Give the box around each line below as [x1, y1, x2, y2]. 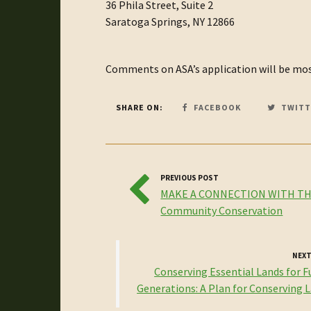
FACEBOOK [192, 101, 241, 112]
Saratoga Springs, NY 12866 [106, 14, 235, 28]
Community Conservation [160, 203, 283, 217]
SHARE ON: [116, 101, 163, 112]
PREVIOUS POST [160, 172, 219, 183]
